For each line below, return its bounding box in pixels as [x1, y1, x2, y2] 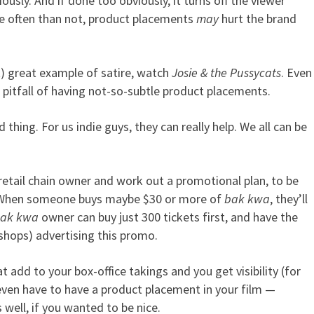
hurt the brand [221, 11, 296, 27]
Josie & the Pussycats [171, 64, 281, 81]
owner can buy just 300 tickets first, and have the [38, 209, 298, 225]
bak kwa [224, 191, 270, 207]
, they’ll [269, 191, 308, 207]
